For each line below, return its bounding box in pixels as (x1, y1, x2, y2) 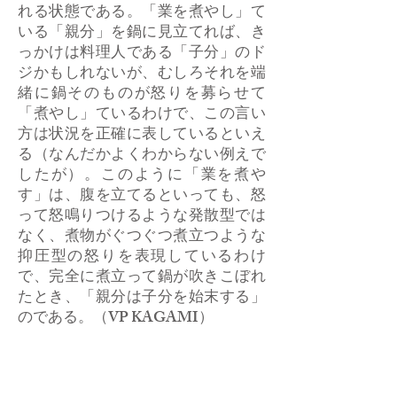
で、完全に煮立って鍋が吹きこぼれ (18, 265, 266, 292)
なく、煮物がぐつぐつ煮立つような (18, 224, 266, 251)
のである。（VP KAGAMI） (18, 306, 214, 332)
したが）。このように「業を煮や (18, 163, 266, 190)
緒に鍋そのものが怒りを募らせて (18, 82, 266, 108)
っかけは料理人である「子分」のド (18, 41, 266, 67)
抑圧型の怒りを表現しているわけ (18, 245, 266, 271)
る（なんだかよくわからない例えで (18, 143, 266, 169)
